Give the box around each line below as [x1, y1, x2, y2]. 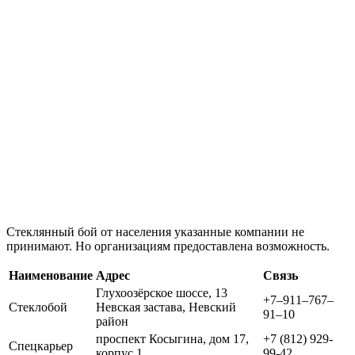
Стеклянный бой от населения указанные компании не [6, 224, 304, 239]
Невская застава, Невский [96, 300, 236, 314]
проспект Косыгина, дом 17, [96, 331, 249, 345]
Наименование [9, 268, 93, 282]
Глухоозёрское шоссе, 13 [96, 285, 227, 300]
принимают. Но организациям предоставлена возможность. [6, 239, 330, 253]
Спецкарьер [9, 338, 73, 353]
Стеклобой [9, 300, 67, 314]
